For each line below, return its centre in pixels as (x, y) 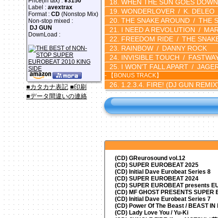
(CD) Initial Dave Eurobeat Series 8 (163, 172)
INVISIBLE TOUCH (149, 57)
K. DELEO (199, 11)
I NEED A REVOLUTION (157, 29)
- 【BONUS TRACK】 (133, 75)
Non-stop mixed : (50, 21)
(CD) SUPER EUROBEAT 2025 (156, 165)
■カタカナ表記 (47, 87)
